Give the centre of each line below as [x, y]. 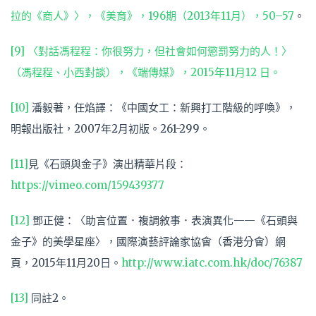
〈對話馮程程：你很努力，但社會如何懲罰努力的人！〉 [160, 51]
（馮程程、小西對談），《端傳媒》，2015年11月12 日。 [146, 73]
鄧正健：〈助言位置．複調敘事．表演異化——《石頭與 [164, 221]
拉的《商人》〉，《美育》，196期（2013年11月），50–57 [152, 16]
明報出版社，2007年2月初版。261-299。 [110, 129]
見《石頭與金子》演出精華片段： [108, 164]
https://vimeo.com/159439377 [87, 186]
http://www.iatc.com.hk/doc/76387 [212, 263]
